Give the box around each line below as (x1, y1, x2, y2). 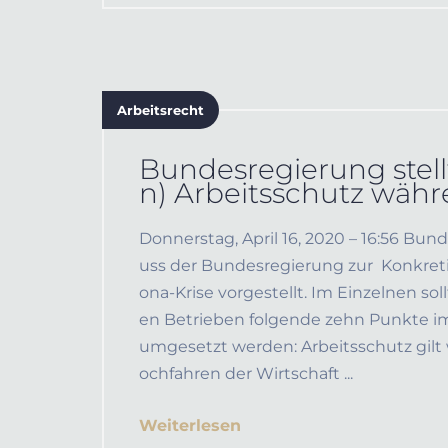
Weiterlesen (139, 416, 241, 436)
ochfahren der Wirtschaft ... (139, 363, 353, 383)
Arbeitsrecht (117, 102, 204, 119)
